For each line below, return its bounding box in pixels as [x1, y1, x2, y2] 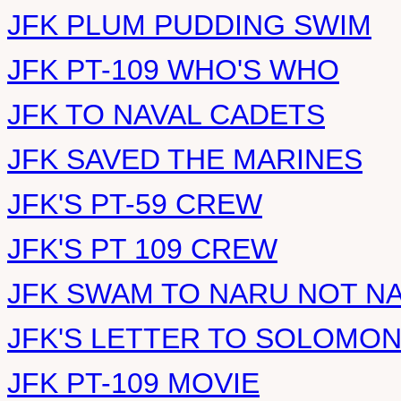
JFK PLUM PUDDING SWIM [7, 9, 371, 41]
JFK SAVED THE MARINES [7, 143, 363, 175]
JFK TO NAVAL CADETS [7, 98, 325, 131]
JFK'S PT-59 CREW [7, 188, 262, 220]
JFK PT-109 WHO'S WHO [7, 54, 339, 86]
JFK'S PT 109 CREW [7, 233, 277, 265]
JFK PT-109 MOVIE [7, 367, 260, 399]
